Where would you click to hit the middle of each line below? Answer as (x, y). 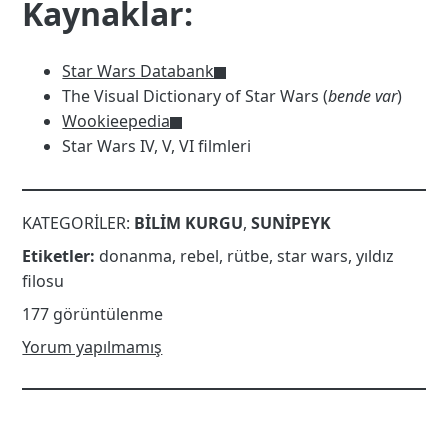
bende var (363, 96)
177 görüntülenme (93, 314)
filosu (43, 281)
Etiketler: (59, 256)
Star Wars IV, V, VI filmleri (157, 146)
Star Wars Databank (138, 71)
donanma (136, 256)
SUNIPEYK (291, 223)
